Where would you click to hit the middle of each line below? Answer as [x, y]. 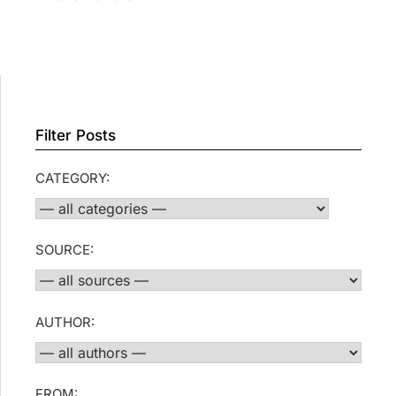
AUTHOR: [65, 322]
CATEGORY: [73, 178]
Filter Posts [76, 135]
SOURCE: [65, 250]
